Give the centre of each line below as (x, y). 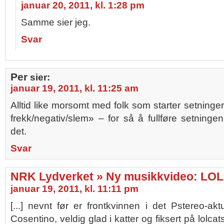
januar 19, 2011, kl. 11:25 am (74, 88)
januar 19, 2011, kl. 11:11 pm (74, 189)
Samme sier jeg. (56, 22)
